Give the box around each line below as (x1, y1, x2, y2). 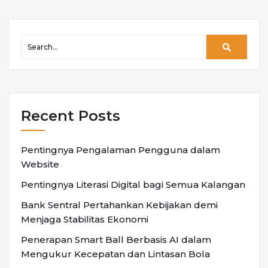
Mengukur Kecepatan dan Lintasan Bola (21, 248, 210, 260)
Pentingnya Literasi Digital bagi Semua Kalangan (21, 178, 245, 190)
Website (21, 158, 59, 170)
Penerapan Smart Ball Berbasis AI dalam (21, 233, 211, 245)
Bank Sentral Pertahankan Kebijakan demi (21, 199, 218, 211)
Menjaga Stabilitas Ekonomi (21, 213, 148, 225)
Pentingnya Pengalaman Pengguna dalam (21, 144, 220, 156)
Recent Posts (21, 106, 120, 124)
